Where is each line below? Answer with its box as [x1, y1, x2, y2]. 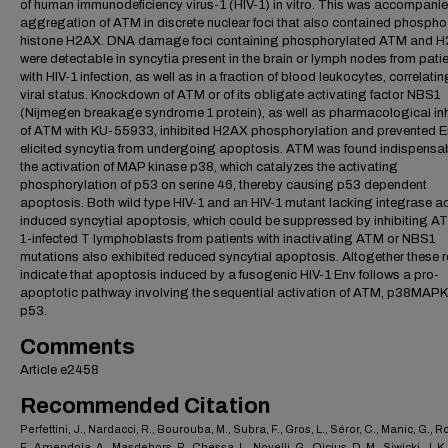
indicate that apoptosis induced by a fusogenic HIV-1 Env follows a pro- [20, 268, 439, 282]
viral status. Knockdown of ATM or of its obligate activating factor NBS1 [20, 88, 440, 102]
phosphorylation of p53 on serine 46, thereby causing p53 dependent [20, 178, 427, 192]
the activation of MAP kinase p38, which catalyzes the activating [20, 160, 398, 174]
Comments [20, 335, 135, 359]
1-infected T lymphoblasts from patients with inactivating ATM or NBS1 [20, 232, 435, 246]
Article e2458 [20, 363, 99, 377]
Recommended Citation [20, 394, 270, 418]
